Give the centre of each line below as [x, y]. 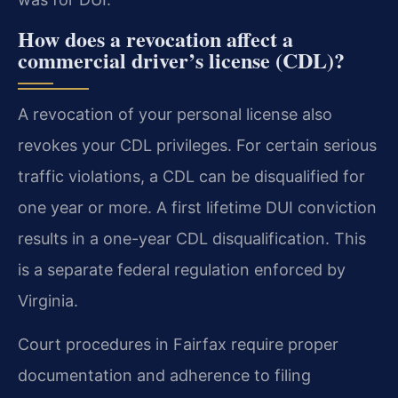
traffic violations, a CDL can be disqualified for [191, 176]
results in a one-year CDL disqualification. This [192, 238]
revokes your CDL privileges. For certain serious [197, 145]
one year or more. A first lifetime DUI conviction [197, 207]
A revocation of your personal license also [175, 114]
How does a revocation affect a [155, 38]
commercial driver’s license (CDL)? [181, 60]
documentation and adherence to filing [164, 375]
